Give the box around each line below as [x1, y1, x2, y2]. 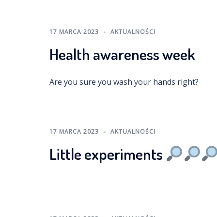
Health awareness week [49, 44, 195, 64]
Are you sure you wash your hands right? [49, 77, 199, 87]
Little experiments [49, 144, 166, 164]
